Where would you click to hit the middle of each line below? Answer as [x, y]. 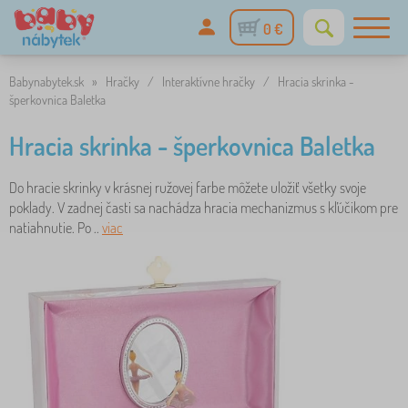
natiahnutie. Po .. [56, 228]
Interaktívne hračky [209, 82]
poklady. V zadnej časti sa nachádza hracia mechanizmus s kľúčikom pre [204, 208]
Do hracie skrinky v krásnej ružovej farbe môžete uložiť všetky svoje [188, 188]
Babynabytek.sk [46, 82]
